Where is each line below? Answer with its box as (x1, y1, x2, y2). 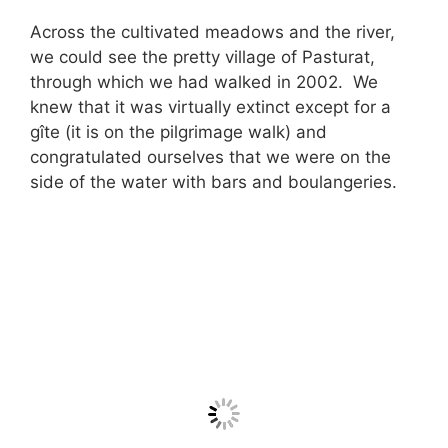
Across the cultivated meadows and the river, (30, 21, 395, 42)
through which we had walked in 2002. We (30, 71, 378, 92)
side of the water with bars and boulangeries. (30, 171, 397, 192)
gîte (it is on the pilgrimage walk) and (30, 121, 327, 142)
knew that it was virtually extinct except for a (30, 96, 391, 117)
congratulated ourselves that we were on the (30, 146, 391, 167)
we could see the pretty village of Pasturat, (30, 46, 375, 67)
